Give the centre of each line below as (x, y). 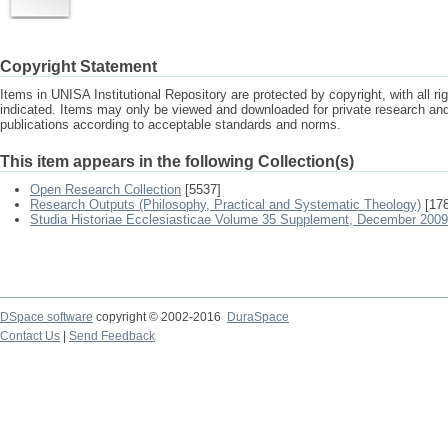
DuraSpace (258, 317)
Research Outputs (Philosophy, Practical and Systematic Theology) (225, 204)
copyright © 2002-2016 (160, 317)
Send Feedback (112, 336)
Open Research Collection (105, 189)
